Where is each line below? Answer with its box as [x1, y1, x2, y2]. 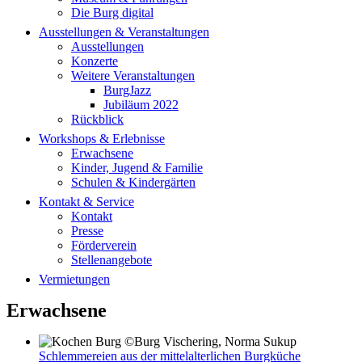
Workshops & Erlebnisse [39, 132, 165, 145]
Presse [71, 224, 103, 238]
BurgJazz [103, 83, 151, 97]
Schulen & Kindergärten [71, 175, 196, 189]
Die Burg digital [71, 6, 154, 19]
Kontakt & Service [39, 195, 134, 208]
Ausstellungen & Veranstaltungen [39, 25, 209, 39]
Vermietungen [39, 272, 110, 286]
